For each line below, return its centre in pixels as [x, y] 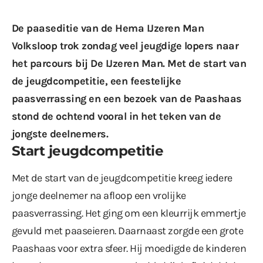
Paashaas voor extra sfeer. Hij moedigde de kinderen [129, 248]
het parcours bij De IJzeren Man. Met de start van [129, 63]
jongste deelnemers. [60, 134]
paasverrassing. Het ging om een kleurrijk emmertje [129, 213]
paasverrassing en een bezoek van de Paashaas [127, 98]
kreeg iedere [204, 178]
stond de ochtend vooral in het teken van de [117, 116]
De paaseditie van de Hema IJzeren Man [108, 28]
